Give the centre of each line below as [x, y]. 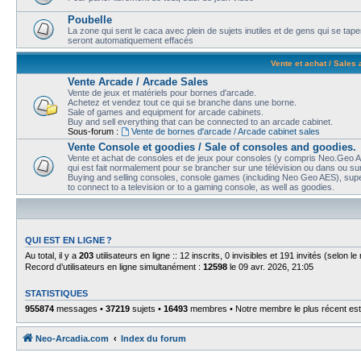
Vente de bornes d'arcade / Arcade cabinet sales [225, 131]
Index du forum [154, 338]
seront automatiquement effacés [131, 40]
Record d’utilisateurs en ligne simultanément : [114, 266]
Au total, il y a [52, 255]
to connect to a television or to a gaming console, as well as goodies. [201, 187]
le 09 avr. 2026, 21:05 [270, 266]
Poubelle [90, 19]
